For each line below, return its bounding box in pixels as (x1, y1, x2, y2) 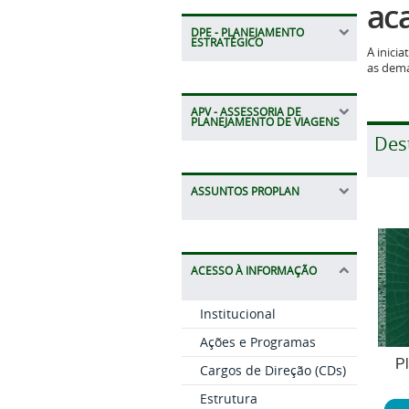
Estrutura (199, 389, 257, 407)
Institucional (199, 304, 276, 322)
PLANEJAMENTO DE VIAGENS (190, 114, 340, 129)
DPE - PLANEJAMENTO (190, 25, 304, 39)
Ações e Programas (199, 332, 316, 351)
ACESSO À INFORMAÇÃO (190, 263, 317, 278)
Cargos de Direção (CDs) (199, 361, 346, 379)
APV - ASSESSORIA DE (190, 104, 301, 119)
